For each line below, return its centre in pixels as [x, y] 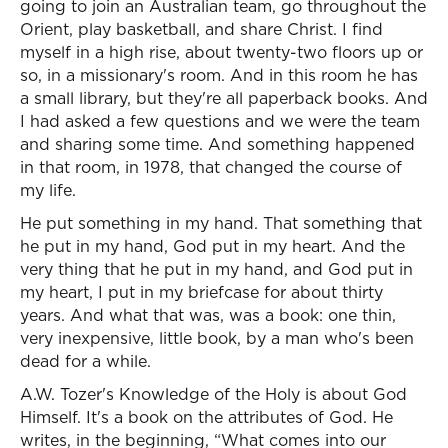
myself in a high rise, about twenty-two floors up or [221, 52]
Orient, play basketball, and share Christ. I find [201, 29]
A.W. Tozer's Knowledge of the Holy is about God [213, 394]
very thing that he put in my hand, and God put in [216, 269]
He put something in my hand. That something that [221, 223]
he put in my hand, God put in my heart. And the [212, 246]
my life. [48, 190]
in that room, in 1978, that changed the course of [211, 167]
